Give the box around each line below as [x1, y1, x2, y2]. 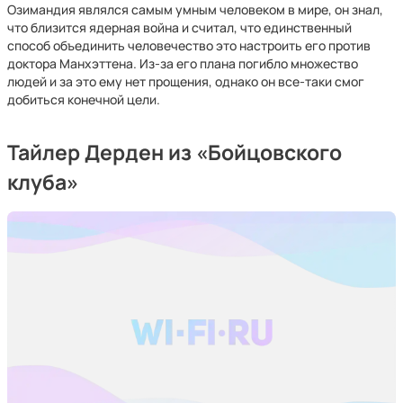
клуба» [7, 168, 78, 196]
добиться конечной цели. [7, 91, 160, 108]
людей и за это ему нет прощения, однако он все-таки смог [7, 73, 364, 90]
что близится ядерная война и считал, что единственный [7, 19, 352, 36]
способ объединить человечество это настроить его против [7, 37, 371, 54]
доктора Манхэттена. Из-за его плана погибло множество [7, 55, 358, 72]
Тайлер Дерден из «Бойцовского [7, 139, 342, 166]
